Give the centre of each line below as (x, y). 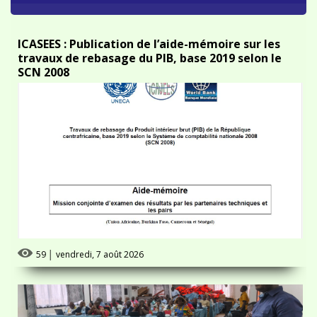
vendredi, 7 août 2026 (100, 246)
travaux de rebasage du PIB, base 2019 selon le (150, 50)
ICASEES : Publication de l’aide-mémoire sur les (149, 35)
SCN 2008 (44, 64)
